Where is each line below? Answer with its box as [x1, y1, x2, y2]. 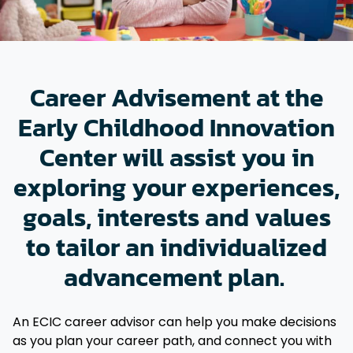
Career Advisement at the [29, 78, 324, 117]
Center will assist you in [39, 138, 314, 176]
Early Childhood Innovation [18, 108, 335, 147]
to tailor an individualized [26, 228, 327, 266]
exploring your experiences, [13, 168, 340, 206]
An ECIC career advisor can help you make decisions [13, 313, 336, 332]
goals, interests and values [22, 198, 331, 236]
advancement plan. [63, 258, 290, 296]
